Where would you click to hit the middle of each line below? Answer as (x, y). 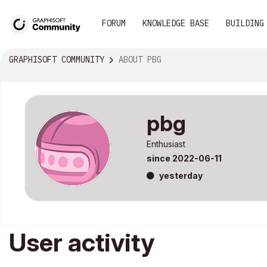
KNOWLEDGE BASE (176, 23)
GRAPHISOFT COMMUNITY (57, 60)
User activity (82, 243)
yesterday (181, 176)
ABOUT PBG (140, 60)
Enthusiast (166, 144)
